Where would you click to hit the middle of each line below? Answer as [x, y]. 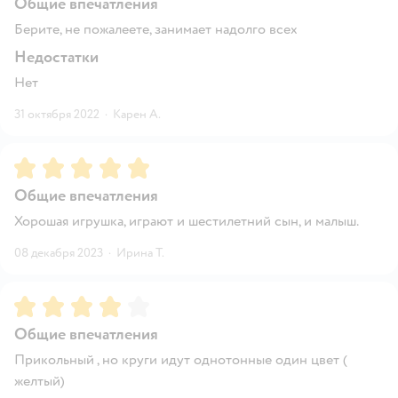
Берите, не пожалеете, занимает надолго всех [156, 29]
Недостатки [56, 57]
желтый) [40, 381]
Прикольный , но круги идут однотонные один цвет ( [181, 359]
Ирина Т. [140, 252]
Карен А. [137, 114]
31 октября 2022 [57, 114]
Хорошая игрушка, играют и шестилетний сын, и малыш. [187, 221]
